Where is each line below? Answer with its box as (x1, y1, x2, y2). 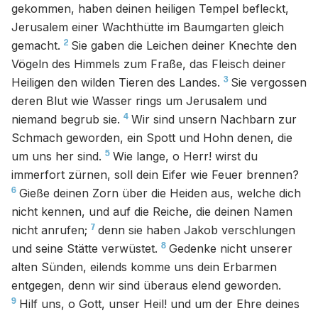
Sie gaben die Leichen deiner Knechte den (71, 38, 297, 53)
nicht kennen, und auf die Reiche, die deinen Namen (11, 204, 292, 219)
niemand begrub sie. (11, 112, 120, 126)
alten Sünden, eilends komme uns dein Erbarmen (11, 260, 277, 274)
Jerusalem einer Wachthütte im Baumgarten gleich (11, 20, 284, 34)
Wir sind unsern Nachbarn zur (131, 112, 297, 126)
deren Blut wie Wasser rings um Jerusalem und (11, 94, 267, 108)
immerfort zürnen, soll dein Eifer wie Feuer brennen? (11, 168, 299, 182)
